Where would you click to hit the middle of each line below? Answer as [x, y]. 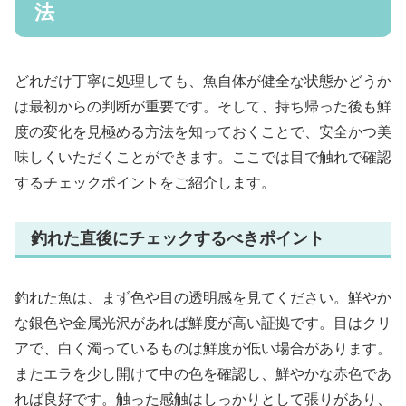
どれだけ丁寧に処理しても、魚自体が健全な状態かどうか [203, 82]
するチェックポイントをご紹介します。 [145, 183]
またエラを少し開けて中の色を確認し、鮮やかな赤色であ [203, 373]
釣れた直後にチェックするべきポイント [178, 239]
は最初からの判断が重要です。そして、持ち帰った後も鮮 [203, 107]
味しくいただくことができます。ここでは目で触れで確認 [203, 158]
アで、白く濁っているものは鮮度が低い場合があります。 [203, 348]
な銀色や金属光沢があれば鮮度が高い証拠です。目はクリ [203, 323]
